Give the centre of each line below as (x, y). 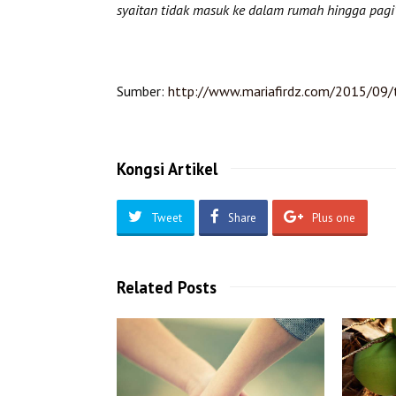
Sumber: (142, 91)
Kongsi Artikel (167, 168)
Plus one (334, 218)
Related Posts (167, 288)
